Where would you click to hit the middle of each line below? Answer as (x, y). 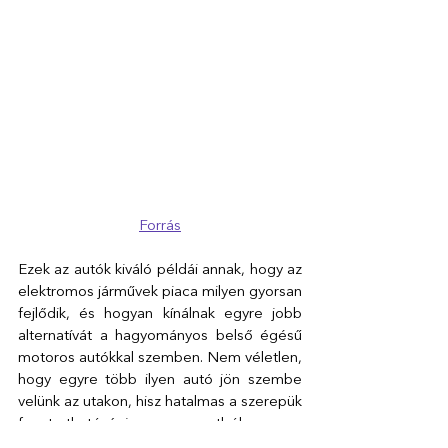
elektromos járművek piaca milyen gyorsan (160, 293)
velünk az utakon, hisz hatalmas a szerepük (160, 403)
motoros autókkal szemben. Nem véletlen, (160, 359)
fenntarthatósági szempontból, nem (160, 425)
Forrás (160, 227)
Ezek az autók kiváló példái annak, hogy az (160, 271)
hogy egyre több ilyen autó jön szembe (160, 381)
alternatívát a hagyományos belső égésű (160, 337)
